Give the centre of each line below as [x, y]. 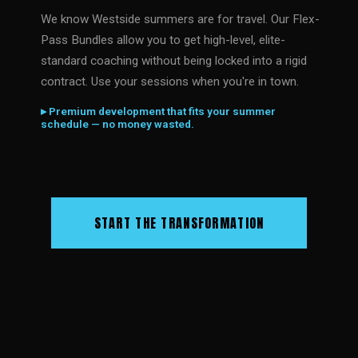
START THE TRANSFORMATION [179, 223]
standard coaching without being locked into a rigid [174, 61]
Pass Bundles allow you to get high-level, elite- [163, 40]
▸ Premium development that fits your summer [158, 111]
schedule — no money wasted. [117, 124]
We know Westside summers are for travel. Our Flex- [180, 19]
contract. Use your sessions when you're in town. [170, 82]
